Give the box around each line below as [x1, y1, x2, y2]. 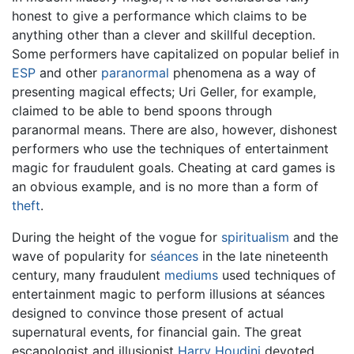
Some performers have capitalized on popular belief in [12, 46, 339, 62]
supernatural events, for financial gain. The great [12, 324, 302, 341]
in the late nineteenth [198, 248, 328, 265]
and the [289, 229, 338, 246]
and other [36, 65, 101, 81]
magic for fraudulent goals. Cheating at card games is [12, 160, 335, 176]
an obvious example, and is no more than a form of [12, 179, 318, 195]
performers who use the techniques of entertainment [12, 141, 329, 157]
